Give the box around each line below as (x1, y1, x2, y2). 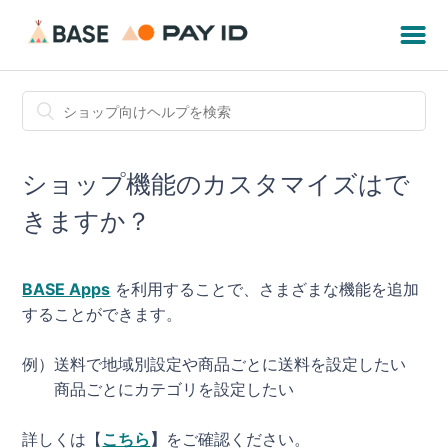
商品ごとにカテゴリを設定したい (22, 378, 295, 399)
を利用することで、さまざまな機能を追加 (110, 278, 420, 299)
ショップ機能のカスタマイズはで (22, 169, 411, 199)
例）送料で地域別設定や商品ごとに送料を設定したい (22, 353, 407, 374)
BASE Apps (22, 278, 111, 299)
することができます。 (22, 303, 183, 324)
